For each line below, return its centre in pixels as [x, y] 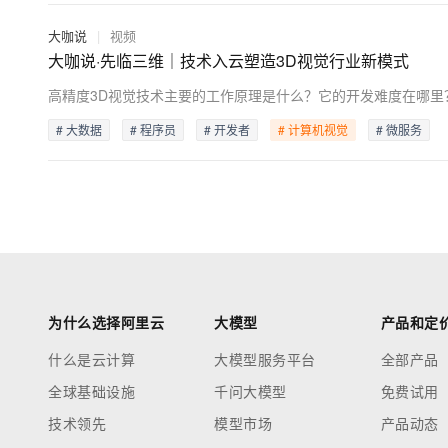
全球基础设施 [91, 391]
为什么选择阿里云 [106, 322]
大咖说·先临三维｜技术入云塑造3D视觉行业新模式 [228, 60]
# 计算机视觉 [313, 129]
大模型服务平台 [265, 359]
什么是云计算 [91, 359]
